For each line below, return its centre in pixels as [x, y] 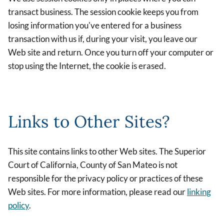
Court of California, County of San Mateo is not [93, 164]
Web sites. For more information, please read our [97, 191]
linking [199, 191]
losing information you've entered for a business [95, 25]
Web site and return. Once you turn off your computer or [111, 52]
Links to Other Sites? [89, 121]
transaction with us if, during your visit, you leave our [103, 39]
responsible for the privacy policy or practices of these [105, 178]
